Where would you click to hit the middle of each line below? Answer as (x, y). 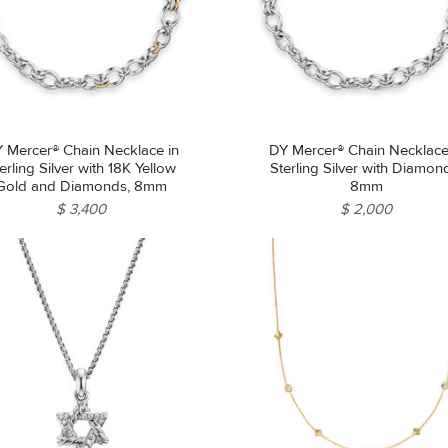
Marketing (52, 106)
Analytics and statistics (75, 74)
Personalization (62, 42)
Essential (49, 11)
